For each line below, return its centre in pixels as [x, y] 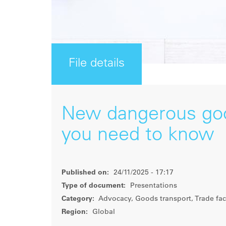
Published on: [85, 173]
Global [103, 212]
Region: [75, 212]
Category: [78, 199]
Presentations [153, 186]
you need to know [138, 136]
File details [97, 64]
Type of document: [94, 186]
